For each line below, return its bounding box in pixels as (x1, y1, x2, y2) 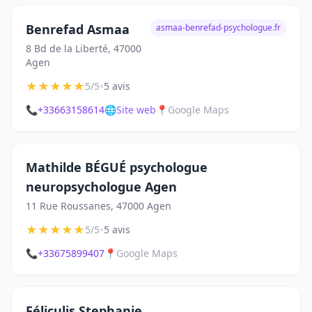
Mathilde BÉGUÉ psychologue (26, 159, 208, 175)
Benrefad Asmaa (26, 21, 130, 38)
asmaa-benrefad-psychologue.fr (156, 22, 281, 33)
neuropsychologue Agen (26, 178, 177, 195)
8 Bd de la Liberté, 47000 (26, 42, 141, 55)
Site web (116, 103, 156, 116)
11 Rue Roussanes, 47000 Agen (26, 199, 171, 212)
